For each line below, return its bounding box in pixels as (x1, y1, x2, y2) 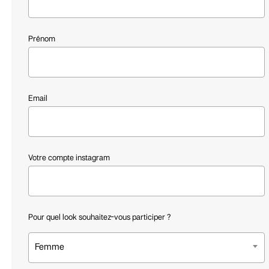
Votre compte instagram (28, 154, 110, 162)
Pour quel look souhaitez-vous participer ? (28, 213, 171, 222)
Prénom (28, 35, 55, 43)
